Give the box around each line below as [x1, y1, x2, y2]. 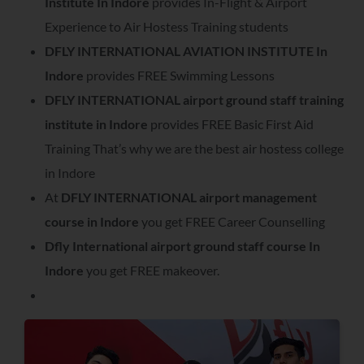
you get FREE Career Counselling [139, 213, 325, 229]
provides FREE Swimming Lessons [84, 67, 275, 83]
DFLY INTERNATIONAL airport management [61, 188, 317, 205]
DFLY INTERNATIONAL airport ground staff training [45, 91, 344, 107]
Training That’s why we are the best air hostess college [45, 140, 344, 156]
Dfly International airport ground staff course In [45, 237, 320, 253]
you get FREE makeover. [84, 262, 219, 278]
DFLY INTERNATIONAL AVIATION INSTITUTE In [45, 42, 327, 58]
